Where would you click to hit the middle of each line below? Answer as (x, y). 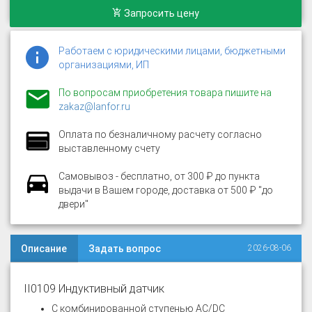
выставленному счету (109, 148)
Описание (44, 249)
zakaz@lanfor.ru (94, 107)
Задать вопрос (125, 249)
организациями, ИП (104, 65)
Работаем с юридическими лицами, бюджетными (172, 51)
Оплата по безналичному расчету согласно (160, 134)
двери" (73, 204)
